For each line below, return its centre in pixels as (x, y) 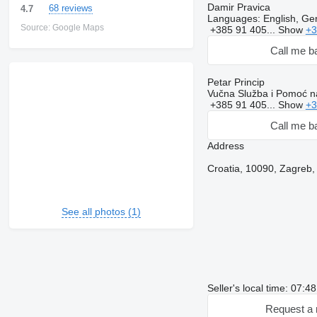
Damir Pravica (238, 7)
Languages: (234, 18)
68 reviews (70, 8)
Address (225, 146)
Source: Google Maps (62, 28)
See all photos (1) (101, 212)
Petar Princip (236, 82)
